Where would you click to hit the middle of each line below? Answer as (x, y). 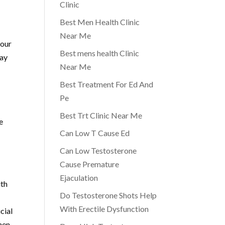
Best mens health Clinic (100, 53)
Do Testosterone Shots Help (108, 195)
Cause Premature (90, 164)
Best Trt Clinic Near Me (101, 115)
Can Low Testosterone (98, 150)
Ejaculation (79, 178)
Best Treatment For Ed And (107, 84)
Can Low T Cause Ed (95, 133)
